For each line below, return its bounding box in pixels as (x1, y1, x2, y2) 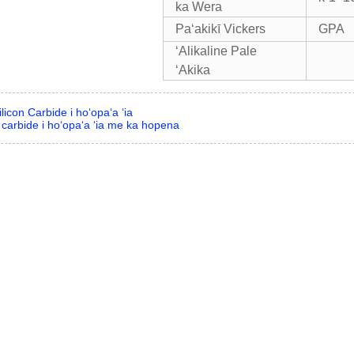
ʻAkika (175, 63, 210, 77)
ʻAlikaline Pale (175, 44, 257, 58)
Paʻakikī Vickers (175, 22, 265, 36)
